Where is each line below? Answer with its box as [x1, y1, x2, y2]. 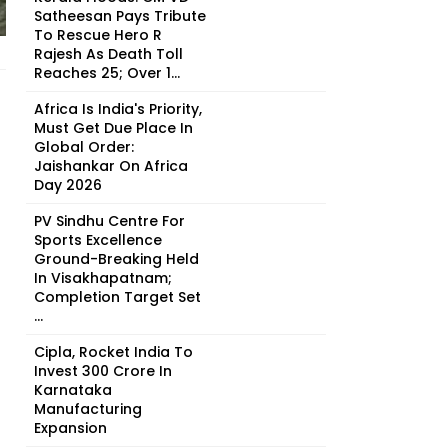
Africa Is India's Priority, [34, 99, 202, 119]
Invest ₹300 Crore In [34, 361, 172, 381]
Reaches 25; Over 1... [34, 63, 180, 83]
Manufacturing [34, 399, 142, 419]
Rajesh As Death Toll [34, 44, 183, 64]
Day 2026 [34, 175, 102, 195]
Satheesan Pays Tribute [34, 6, 206, 26]
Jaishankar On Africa [34, 156, 188, 176]
